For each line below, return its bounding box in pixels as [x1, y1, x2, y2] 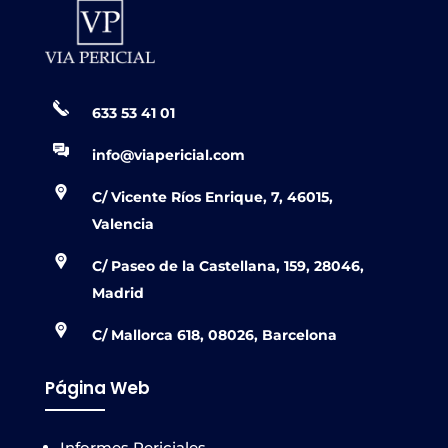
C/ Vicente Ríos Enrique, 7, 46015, [91, 187, 333, 206]
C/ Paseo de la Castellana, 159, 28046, [91, 256, 364, 275]
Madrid [91, 283, 144, 302]
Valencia [91, 214, 154, 233]
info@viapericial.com [91, 145, 245, 164]
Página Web [44, 375, 150, 400]
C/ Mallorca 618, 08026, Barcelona [91, 325, 337, 344]
